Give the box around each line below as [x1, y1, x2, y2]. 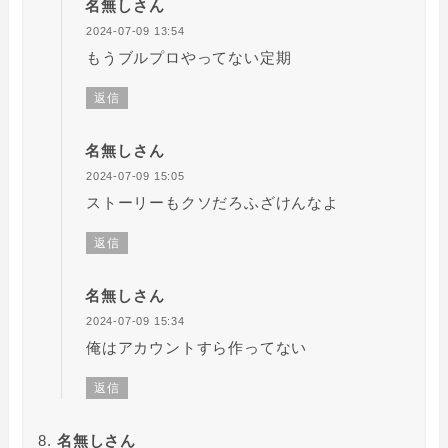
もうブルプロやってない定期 [85, 48, 292, 66]
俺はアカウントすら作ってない [85, 338, 308, 356]
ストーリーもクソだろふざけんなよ [85, 193, 339, 211]
